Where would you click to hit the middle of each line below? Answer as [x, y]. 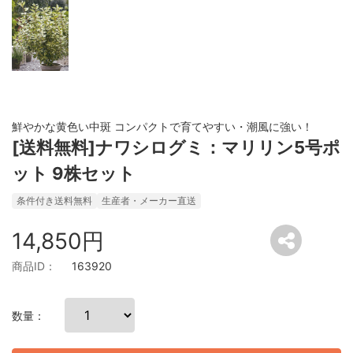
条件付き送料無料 [54, 200]
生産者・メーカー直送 [149, 200]
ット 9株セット [74, 173]
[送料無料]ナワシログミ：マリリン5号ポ [176, 147]
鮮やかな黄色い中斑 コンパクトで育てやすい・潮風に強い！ [162, 126]
